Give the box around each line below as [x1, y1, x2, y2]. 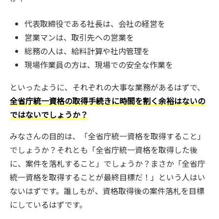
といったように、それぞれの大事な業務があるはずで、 [10, 81, 205, 93]
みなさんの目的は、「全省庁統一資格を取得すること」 [10, 130, 205, 142]
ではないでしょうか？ [10, 109, 88, 121]
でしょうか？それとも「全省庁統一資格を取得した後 [10, 144, 197, 156]
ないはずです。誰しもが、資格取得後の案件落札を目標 [10, 185, 204, 197]
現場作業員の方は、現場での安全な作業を [24, 59, 173, 71]
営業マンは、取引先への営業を [24, 31, 134, 44]
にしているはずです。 [10, 198, 87, 211]
